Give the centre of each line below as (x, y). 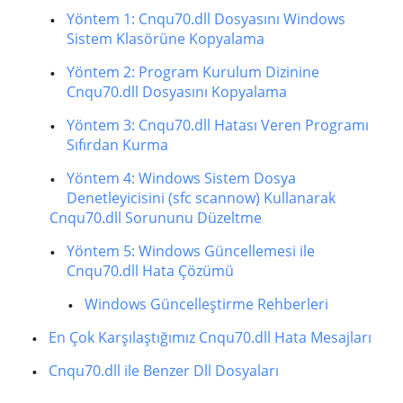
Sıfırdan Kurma (117, 145)
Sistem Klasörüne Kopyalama (166, 39)
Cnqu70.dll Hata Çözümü (150, 271)
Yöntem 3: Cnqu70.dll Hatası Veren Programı (218, 125)
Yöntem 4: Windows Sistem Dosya (181, 178)
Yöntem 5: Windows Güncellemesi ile (191, 251)
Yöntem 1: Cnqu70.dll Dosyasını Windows (206, 19)
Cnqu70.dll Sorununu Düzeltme (156, 218)
